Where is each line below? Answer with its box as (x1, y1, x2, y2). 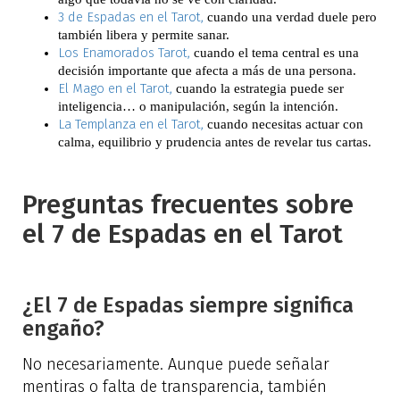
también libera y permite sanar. (58, 28, 229, 43)
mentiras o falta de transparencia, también (22, 377, 327, 397)
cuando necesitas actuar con (204, 117, 363, 132)
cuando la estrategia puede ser (176, 81, 344, 96)
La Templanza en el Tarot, (58, 116, 204, 133)
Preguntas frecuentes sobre (22, 188, 354, 221)
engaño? (22, 315, 104, 341)
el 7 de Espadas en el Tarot (22, 218, 343, 251)
